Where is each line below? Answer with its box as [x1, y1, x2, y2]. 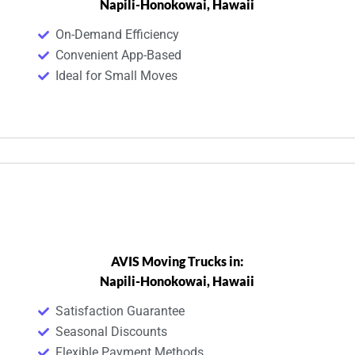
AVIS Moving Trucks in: [111, 254, 244, 269]
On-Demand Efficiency [55, 26, 180, 42]
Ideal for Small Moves [55, 67, 178, 83]
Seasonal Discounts [55, 324, 168, 340]
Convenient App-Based [55, 47, 182, 63]
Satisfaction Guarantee [55, 303, 185, 319]
